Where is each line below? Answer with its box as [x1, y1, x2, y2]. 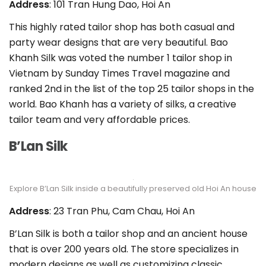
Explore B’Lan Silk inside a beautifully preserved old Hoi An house [9, 183, 256, 195]
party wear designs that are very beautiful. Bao [9, 36, 228, 50]
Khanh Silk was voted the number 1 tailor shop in [9, 51, 232, 65]
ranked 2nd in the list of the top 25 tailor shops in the [9, 82, 254, 96]
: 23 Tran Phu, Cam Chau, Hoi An [49, 204, 195, 218]
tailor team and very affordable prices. [9, 113, 190, 127]
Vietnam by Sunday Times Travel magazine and [9, 66, 230, 81]
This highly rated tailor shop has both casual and [9, 20, 235, 34]
